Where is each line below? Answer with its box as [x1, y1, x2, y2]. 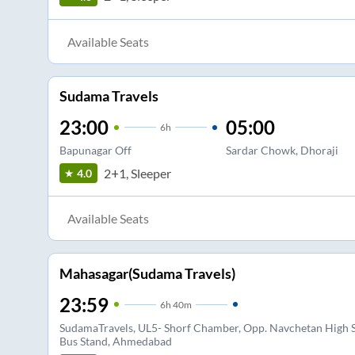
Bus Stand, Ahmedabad [59, 334, 172, 348]
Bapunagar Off [59, 143, 132, 158]
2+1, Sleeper [103, 165, 171, 181]
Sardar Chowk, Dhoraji [225, 143, 338, 158]
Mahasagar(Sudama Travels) [59, 264, 235, 282]
